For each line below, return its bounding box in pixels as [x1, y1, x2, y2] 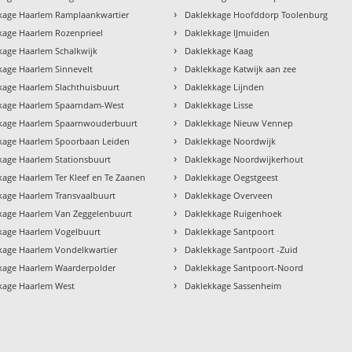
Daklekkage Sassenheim [185, 279, 282, 291]
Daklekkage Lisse [185, 98, 254, 111]
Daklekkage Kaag [185, 44, 254, 57]
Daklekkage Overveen [185, 189, 273, 201]
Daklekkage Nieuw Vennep [185, 116, 294, 129]
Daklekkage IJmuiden [185, 26, 270, 38]
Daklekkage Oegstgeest [185, 170, 279, 183]
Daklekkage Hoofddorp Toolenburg [185, 8, 328, 20]
